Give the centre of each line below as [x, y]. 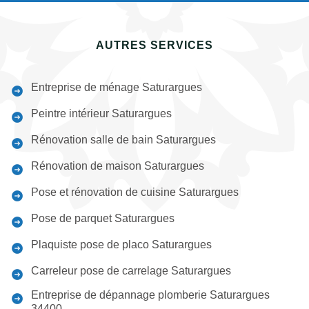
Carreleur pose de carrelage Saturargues [131, 271]
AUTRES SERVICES [154, 45]
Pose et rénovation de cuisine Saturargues [135, 192]
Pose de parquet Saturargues [103, 218]
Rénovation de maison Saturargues [118, 166]
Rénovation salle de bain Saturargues [123, 140]
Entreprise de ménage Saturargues [117, 87]
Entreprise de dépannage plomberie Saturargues [150, 295]
